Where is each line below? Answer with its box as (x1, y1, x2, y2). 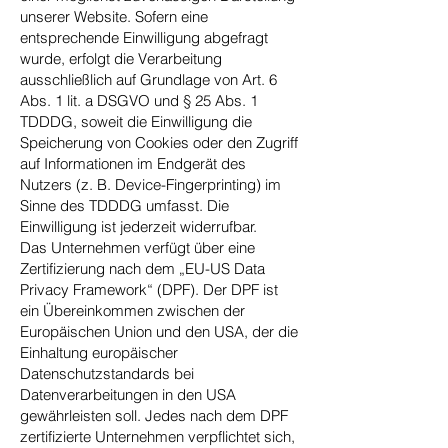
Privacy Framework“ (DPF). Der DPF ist (20, 280, 278, 299)
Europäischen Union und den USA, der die (20, 322, 298, 341)
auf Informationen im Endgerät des (20, 154, 246, 173)
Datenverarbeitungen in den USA (20, 385, 236, 404)
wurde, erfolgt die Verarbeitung (20, 49, 222, 68)
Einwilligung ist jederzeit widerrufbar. (20, 217, 257, 236)
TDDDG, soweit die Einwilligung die (20, 112, 252, 131)
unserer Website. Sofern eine (20, 7, 208, 26)
